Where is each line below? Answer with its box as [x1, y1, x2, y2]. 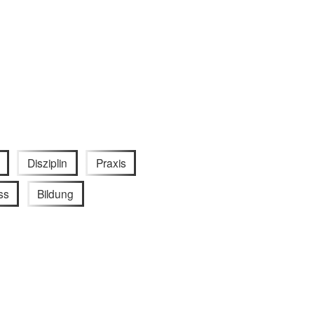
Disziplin [27, 154, 68, 170]
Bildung [37, 186, 74, 202]
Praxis [95, 154, 126, 170]
